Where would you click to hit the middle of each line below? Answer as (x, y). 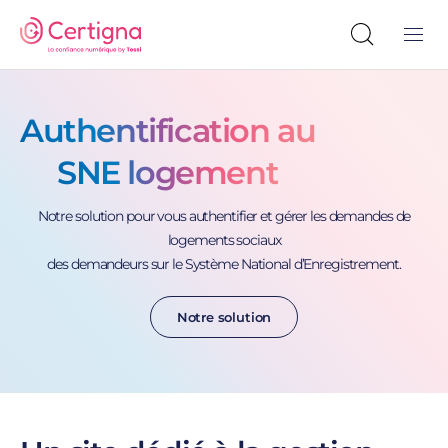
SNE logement (168, 172)
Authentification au (168, 130)
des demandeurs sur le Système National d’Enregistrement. (224, 264)
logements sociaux (224, 240)
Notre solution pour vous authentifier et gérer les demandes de (224, 216)
